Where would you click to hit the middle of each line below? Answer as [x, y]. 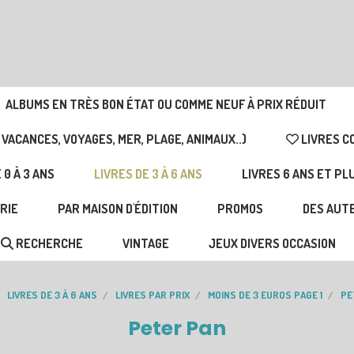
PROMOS [240, 209]
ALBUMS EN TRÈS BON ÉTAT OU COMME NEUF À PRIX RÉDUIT [166, 104]
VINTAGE [146, 243]
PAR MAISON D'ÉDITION [117, 209]
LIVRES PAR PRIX [153, 295]
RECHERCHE [48, 243]
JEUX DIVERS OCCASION [272, 243]
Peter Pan [177, 328]
